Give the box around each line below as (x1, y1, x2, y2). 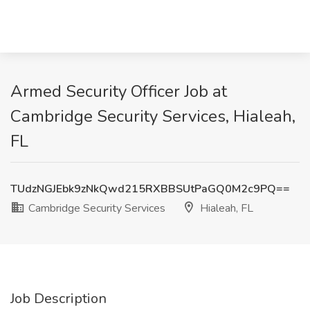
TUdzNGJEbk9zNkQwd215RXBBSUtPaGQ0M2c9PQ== (10, 181, 290, 197)
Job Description (10, 289, 107, 308)
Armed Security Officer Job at (10, 80, 227, 102)
